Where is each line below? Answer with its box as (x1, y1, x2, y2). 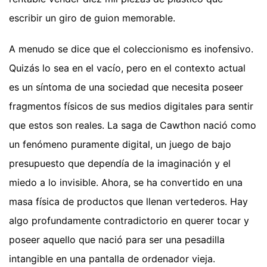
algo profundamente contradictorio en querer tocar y (9, 214, 249, 226)
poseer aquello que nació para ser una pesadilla (9, 233, 225, 246)
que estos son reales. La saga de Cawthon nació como (9, 119, 256, 131)
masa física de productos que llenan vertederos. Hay (9, 195, 248, 207)
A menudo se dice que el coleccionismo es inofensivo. (9, 42, 253, 55)
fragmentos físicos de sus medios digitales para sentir (9, 100, 253, 112)
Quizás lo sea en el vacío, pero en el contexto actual (9, 61, 246, 74)
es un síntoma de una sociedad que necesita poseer (9, 80, 243, 93)
